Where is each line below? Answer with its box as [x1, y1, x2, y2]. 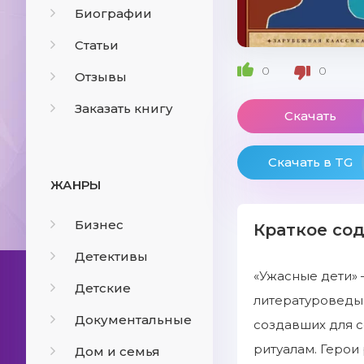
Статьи [75, 37, 119, 53]
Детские [75, 280, 131, 296]
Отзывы [75, 69, 127, 84]
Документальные [75, 312, 192, 327]
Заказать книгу [75, 101, 173, 116]
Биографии [75, 6, 152, 21]
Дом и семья [75, 344, 160, 359]
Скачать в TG [268, 154, 353, 170]
